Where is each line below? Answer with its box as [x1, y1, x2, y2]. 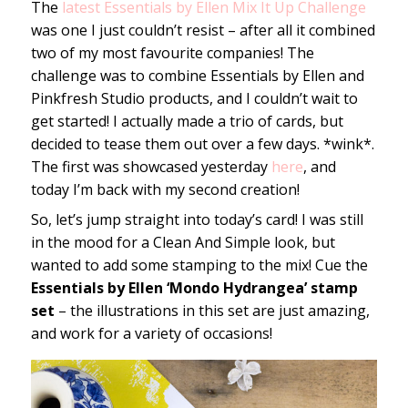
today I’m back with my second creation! [30, 179, 300, 200]
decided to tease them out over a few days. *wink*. [30, 134, 374, 155]
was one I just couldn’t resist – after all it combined [30, 20, 375, 41]
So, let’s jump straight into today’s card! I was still [30, 209, 363, 230]
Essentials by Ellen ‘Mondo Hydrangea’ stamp [30, 278, 358, 299]
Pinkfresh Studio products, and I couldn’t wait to [30, 88, 358, 109]
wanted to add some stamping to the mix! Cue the [30, 255, 368, 276]
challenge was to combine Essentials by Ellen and [30, 66, 364, 87]
